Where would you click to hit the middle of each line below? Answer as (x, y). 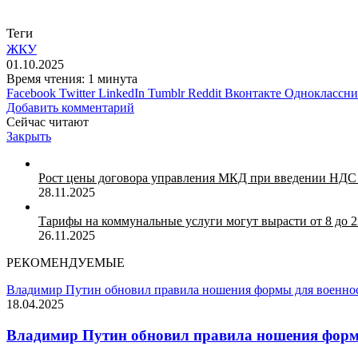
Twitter (77, 93)
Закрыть (29, 136)
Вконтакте (253, 93)
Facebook (31, 93)
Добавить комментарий (70, 107)
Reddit (205, 93)
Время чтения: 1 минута (72, 78)
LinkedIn (121, 93)
